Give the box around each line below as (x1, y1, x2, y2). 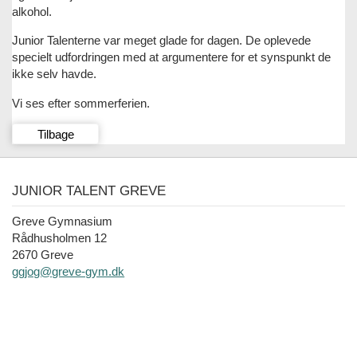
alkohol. (12, 5, 53, 19)
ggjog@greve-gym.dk (12, 265, 125, 279)
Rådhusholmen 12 (12, 231, 108, 245)
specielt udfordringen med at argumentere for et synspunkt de (12, 50, 331, 65)
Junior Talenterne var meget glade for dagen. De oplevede (12, 33, 312, 48)
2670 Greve (12, 248, 74, 262)
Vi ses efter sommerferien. (12, 96, 151, 110)
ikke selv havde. (12, 67, 97, 81)
